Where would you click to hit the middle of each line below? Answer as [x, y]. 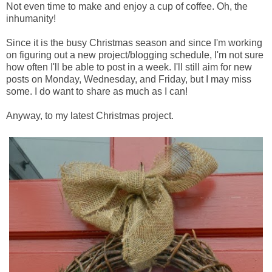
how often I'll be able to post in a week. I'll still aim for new [129, 67]
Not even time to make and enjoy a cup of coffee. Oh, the [127, 7]
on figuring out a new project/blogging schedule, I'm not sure [135, 55]
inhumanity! [31, 19]
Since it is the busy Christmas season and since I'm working [134, 43]
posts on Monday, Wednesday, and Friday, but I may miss [129, 80]
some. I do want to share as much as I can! [97, 92]
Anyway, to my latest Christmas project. [90, 116]
